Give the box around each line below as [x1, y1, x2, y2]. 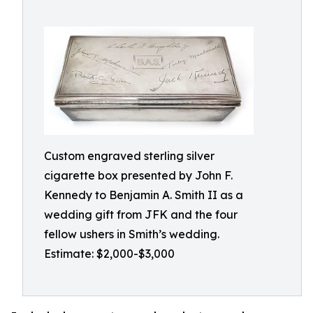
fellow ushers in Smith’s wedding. [44, 226, 219, 241]
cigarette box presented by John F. [44, 168, 233, 182]
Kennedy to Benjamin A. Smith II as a [44, 187, 243, 202]
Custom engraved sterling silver [44, 148, 214, 163]
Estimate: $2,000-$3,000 [44, 246, 175, 261]
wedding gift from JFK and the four [44, 207, 238, 221]
